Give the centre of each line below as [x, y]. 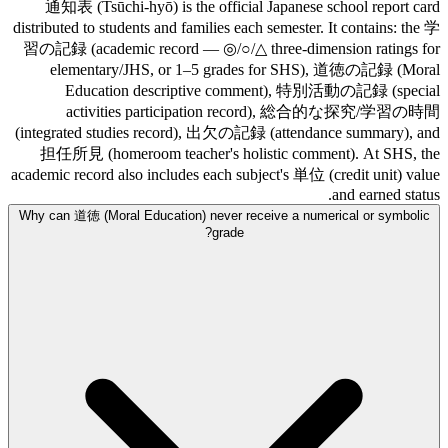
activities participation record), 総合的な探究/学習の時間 [253, 112]
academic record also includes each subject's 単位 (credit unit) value [225, 175]
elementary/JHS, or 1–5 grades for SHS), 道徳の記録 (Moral [245, 70]
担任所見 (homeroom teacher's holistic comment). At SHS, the [240, 154]
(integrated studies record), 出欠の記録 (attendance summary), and [227, 133]
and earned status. [386, 195]
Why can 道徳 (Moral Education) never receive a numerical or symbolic [224, 216]
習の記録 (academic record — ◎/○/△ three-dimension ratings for [231, 49]
